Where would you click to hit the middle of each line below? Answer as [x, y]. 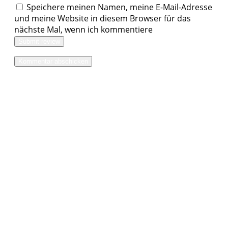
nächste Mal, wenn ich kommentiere [83, 29]
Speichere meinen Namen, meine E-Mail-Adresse [119, 7]
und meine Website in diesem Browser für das [103, 18]
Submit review [39, 41]
